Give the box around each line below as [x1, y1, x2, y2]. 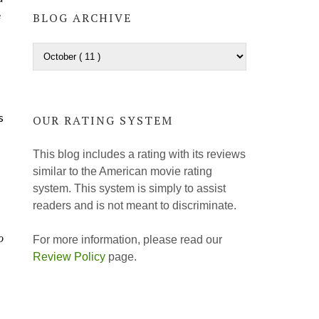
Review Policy [33, 250, 105, 263]
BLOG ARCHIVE [33, 10, 132, 26]
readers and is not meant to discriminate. [33, 199, 236, 211]
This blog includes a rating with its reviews [33, 147, 246, 160]
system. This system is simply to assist [33, 182, 226, 194]
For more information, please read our [33, 233, 222, 246]
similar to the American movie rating [33, 164, 212, 177]
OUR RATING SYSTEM [33, 113, 173, 129]
